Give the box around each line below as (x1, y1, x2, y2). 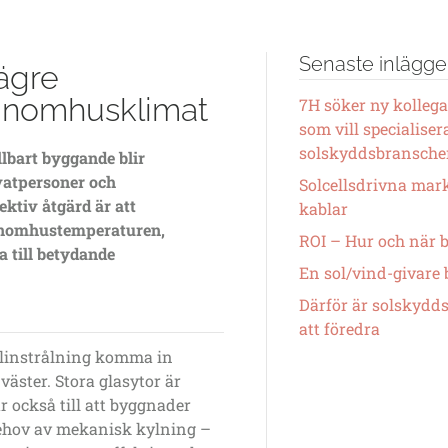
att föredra (299, 317, 380, 339)
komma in (91, 346, 173, 368)
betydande (37, 243, 115, 264)
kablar (299, 197, 348, 219)
